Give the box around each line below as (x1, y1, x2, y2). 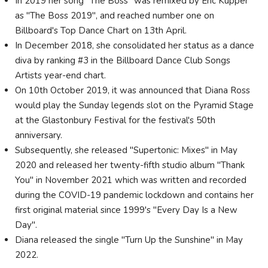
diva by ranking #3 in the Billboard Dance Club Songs (15, 54, 230, 66)
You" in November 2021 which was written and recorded (15, 174, 246, 186)
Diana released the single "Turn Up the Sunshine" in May (15, 234, 243, 246)
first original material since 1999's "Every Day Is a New (15, 204, 237, 216)
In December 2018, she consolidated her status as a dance (15, 39, 254, 51)
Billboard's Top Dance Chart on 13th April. (15, 25, 187, 36)
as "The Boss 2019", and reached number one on (15, 10, 214, 22)
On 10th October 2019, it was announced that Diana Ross (15, 84, 250, 96)
